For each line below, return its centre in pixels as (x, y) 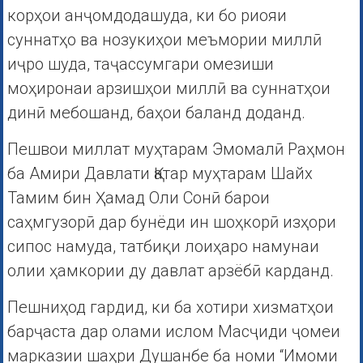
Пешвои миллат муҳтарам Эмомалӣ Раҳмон (176, 149)
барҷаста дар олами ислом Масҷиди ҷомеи (173, 332)
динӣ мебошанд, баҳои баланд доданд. (156, 113)
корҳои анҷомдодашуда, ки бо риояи (147, 16)
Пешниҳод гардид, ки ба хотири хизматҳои (170, 307)
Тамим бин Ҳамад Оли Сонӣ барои (138, 198)
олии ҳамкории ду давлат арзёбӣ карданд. (170, 271)
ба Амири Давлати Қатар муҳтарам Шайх (160, 174)
